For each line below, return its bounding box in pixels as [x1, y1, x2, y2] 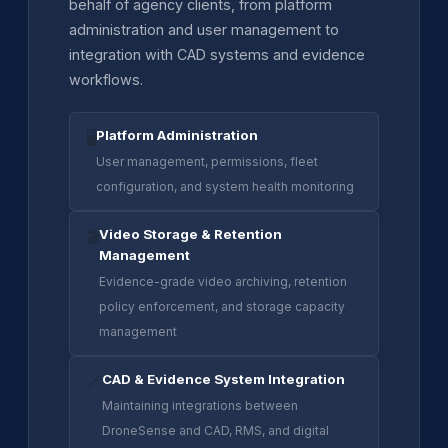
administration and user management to [69, 20, 339, 38]
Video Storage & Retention [99, 225, 282, 242]
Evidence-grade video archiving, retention [99, 273, 347, 289]
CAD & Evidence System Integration [102, 370, 345, 387]
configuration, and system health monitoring [96, 178, 354, 194]
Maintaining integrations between [102, 397, 298, 413]
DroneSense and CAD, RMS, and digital [102, 422, 329, 438]
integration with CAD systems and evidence [69, 45, 365, 63]
